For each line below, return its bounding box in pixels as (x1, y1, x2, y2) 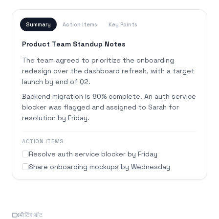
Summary (26, 21, 51, 28)
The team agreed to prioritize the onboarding (22, 56, 174, 65)
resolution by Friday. (22, 113, 89, 123)
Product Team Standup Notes (22, 40, 126, 49)
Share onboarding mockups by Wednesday (29, 162, 170, 172)
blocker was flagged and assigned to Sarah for (22, 103, 179, 112)
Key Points (109, 21, 137, 28)
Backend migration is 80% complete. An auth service (22, 92, 196, 101)
